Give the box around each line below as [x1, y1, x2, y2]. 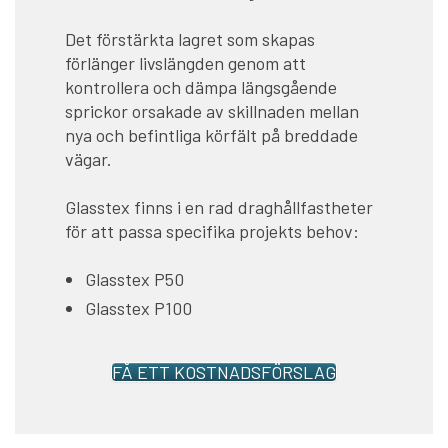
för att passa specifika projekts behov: [65, 219, 359, 242]
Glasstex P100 [85, 296, 192, 319]
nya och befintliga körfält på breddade [65, 123, 358, 146]
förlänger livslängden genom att [65, 51, 306, 74]
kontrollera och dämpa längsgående [65, 75, 337, 98]
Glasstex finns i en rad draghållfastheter [65, 195, 373, 218]
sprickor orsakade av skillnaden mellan [65, 99, 359, 122]
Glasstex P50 [85, 267, 184, 290]
